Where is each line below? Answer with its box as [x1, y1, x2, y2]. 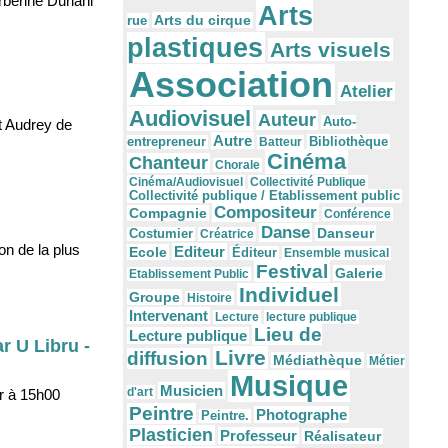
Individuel [239, 283, 339, 307]
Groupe [129, 289, 180, 306]
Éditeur [232, 246, 277, 261]
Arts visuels [270, 38, 391, 62]
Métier [369, 354, 405, 369]
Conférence [324, 207, 391, 222]
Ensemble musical [284, 246, 389, 261]
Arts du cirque [154, 12, 251, 29]
